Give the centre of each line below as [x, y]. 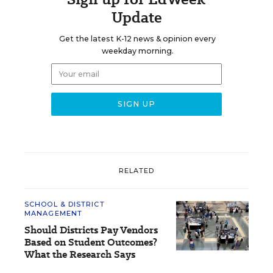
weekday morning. [137, 51]
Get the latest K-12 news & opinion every [137, 39]
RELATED [136, 170]
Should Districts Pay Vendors [91, 230]
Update [136, 17]
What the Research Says [80, 254]
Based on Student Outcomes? [91, 242]
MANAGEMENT [53, 213]
